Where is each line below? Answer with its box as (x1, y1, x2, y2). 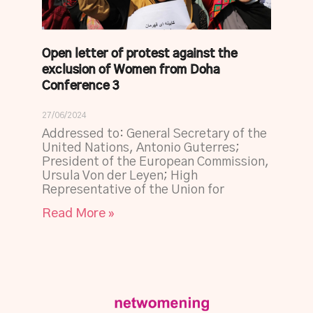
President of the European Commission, (42, 156, 269, 169)
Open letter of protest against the (42, 48, 238, 61)
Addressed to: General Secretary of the (42, 128, 267, 141)
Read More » (42, 208, 115, 221)
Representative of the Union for (42, 184, 224, 197)
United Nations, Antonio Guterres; (42, 142, 240, 155)
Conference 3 (42, 80, 119, 93)
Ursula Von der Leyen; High (42, 170, 198, 183)
